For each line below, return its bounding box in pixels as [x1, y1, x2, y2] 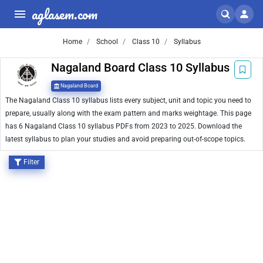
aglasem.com [32, 2, 97, 25]
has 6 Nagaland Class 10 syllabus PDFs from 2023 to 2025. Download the [5, 122, 242, 131]
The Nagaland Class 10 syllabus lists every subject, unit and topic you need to [5, 96, 251, 105]
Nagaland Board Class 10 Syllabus [51, 60, 230, 75]
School [94, 38, 118, 46]
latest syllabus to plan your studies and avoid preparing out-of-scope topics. [5, 135, 245, 144]
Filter [23, 158, 39, 167]
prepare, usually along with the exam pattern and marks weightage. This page [5, 109, 251, 118]
